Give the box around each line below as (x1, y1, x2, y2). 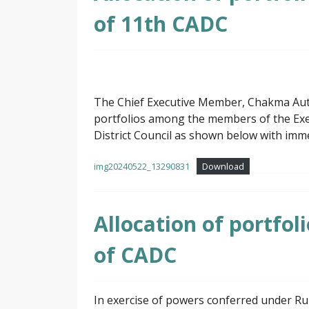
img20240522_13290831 (94, 160, 190, 173)
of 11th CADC (94, 10, 228, 39)
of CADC (94, 241, 177, 270)
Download (201, 160, 244, 173)
